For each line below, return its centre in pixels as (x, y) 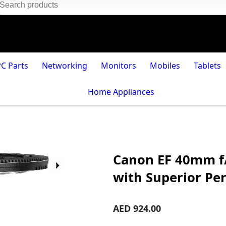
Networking (65, 66)
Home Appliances (121, 92)
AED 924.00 (137, 209)
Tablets (207, 66)
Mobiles (165, 66)
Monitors (119, 66)
